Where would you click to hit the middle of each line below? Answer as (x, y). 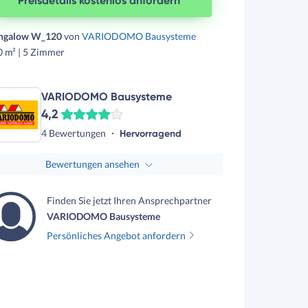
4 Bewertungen (74, 133)
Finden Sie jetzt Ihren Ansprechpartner (129, 200)
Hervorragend (151, 133)
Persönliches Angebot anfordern (116, 235)
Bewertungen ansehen (92, 164)
